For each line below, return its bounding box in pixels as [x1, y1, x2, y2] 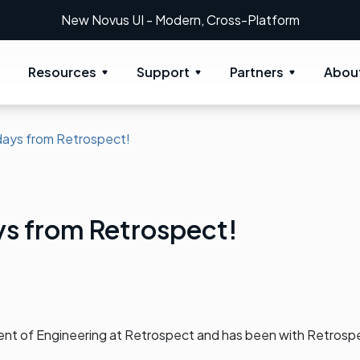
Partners [230, 63, 284, 80]
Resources [28, 63, 96, 80]
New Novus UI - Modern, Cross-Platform [60, 11, 300, 28]
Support [137, 63, 190, 80]
